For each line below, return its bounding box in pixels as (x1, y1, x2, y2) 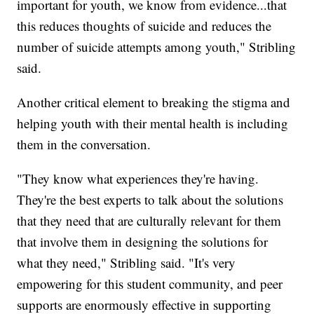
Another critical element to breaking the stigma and (17, 93, 291, 111)
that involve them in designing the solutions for (17, 232, 268, 250)
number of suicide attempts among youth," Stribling (17, 37, 296, 55)
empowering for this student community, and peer (17, 274, 283, 292)
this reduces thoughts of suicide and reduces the (17, 16, 272, 34)
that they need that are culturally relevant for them (17, 211, 282, 229)
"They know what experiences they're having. (17, 169, 259, 187)
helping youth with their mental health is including (17, 114, 289, 132)
